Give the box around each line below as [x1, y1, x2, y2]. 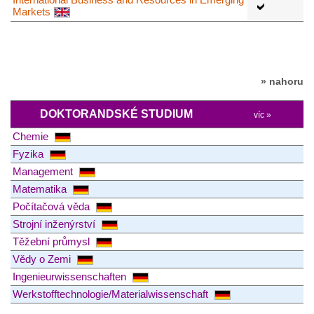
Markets [13, 5, 50, 18]
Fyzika [13, 147, 46, 160]
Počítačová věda [13, 200, 93, 212]
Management [13, 165, 76, 177]
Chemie [13, 130, 51, 142]
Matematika [13, 182, 69, 195]
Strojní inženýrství [13, 217, 98, 230]
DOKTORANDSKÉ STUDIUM [39, 107, 193, 120]
